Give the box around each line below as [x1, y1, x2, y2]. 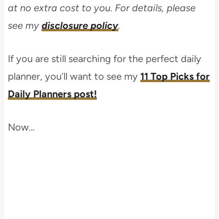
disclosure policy [41, 19, 118, 31]
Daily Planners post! [7, 88, 97, 100]
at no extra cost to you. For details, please [7, 1, 196, 14]
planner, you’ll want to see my [7, 70, 140, 82]
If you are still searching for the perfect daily [7, 52, 201, 65]
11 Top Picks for [140, 70, 210, 82]
